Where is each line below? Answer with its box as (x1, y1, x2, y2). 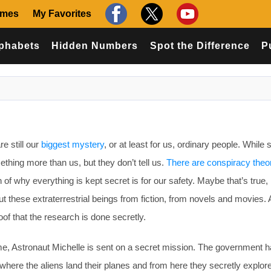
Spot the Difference (149, 41, 250, 51)
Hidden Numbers (51, 41, 139, 51)
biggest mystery (41, 139, 104, 149)
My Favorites (33, 8, 91, 19)
